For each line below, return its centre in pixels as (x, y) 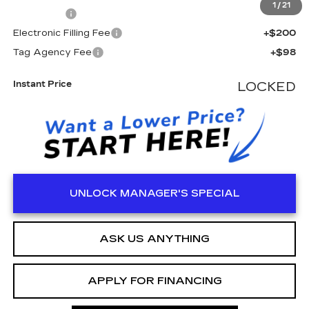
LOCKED (267, 87)
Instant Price (42, 84)
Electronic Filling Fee (61, 33)
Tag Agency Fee (52, 53)
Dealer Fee (39, 14)
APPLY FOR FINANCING (154, 280)
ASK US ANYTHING (154, 238)
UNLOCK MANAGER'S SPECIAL (154, 193)
